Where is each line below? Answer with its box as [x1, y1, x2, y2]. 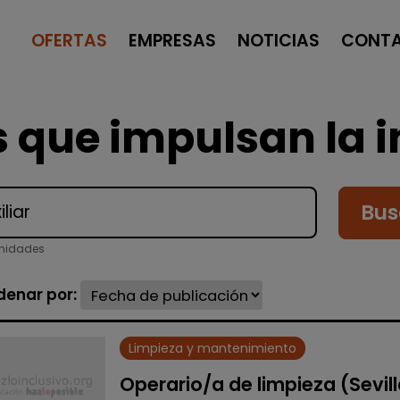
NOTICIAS [237, 28, 320, 53]
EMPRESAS [128, 28, 216, 53]
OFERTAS [30, 28, 107, 53]
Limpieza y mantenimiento [129, 338, 297, 357]
